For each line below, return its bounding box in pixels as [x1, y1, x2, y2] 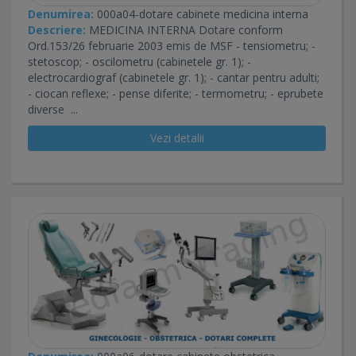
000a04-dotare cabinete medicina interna [94, 6, 308, 22]
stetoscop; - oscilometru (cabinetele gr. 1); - [28, 54, 251, 70]
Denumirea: [28, 6, 94, 22]
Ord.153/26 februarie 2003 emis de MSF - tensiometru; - [28, 38, 315, 54]
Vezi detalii [149, 130, 204, 146]
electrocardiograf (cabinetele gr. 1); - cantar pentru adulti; [28, 70, 319, 86]
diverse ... [28, 102, 78, 118]
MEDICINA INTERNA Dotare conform [86, 22, 283, 38]
